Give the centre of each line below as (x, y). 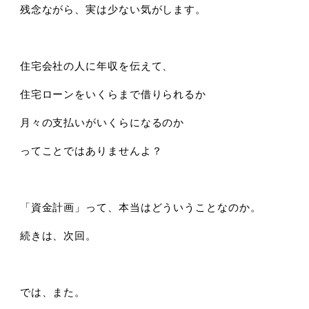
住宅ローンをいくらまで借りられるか (113, 94)
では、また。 (53, 292)
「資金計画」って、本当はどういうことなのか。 (140, 207)
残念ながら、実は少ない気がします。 (113, 9)
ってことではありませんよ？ (91, 150)
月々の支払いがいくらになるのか (102, 122)
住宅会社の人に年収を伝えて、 (97, 66)
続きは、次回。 (58, 235)
